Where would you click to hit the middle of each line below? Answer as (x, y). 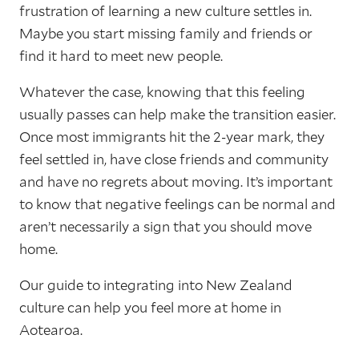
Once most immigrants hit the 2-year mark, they (172, 136)
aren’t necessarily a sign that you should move (165, 226)
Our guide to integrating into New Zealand (156, 284)
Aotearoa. (51, 329)
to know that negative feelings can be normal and (177, 204)
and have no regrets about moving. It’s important (176, 181)
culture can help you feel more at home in (150, 307)
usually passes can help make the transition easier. (177, 114)
